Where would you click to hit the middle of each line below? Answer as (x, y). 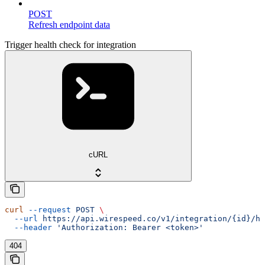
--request (47, 209)
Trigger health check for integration (70, 45)
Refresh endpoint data (69, 25)
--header (28, 227)
